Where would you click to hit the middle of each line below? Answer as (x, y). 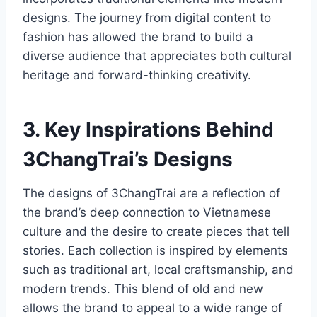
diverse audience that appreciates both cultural (157, 56)
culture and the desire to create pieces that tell (156, 232)
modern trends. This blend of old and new (143, 289)
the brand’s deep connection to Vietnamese (147, 213)
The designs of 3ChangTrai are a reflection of (151, 194)
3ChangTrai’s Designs (128, 160)
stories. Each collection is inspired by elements (155, 251)
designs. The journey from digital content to (147, 18)
